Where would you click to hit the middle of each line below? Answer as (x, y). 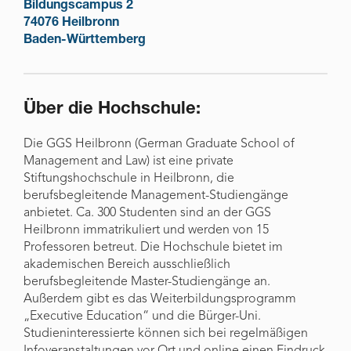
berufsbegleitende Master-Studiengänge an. (147, 282)
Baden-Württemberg (85, 41)
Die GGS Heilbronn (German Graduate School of (159, 144)
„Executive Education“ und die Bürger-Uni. (142, 317)
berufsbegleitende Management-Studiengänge (156, 196)
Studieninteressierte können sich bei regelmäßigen (166, 334)
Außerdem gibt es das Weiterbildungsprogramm (160, 299)
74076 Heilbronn (71, 24)
